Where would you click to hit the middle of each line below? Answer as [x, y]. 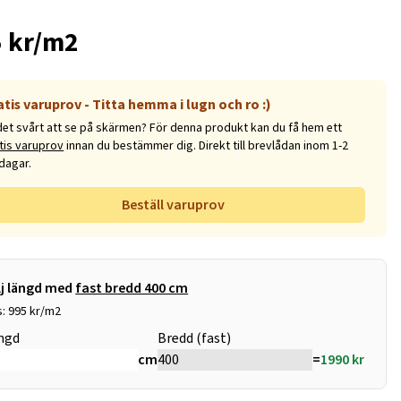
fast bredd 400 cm [132, 288]
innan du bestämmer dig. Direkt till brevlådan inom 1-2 [206, 145]
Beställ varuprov [174, 205]
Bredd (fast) [194, 338]
